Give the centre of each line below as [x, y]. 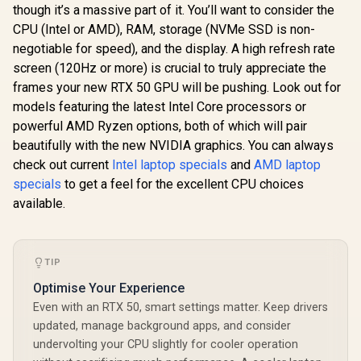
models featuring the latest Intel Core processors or [160, 106]
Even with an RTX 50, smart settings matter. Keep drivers [180, 307]
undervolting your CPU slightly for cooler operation [166, 344]
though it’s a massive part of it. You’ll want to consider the [174, 10]
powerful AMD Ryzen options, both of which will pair [160, 126]
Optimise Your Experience [109, 288]
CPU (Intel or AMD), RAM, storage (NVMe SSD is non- [164, 29]
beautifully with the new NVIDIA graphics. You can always [173, 145]
